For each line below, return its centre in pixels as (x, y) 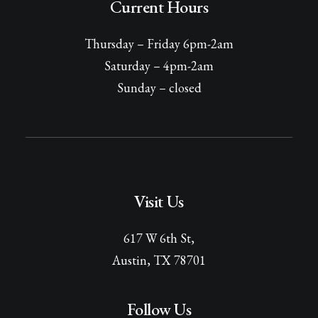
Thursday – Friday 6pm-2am (159, 44)
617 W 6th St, (159, 238)
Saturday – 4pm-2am (159, 66)
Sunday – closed (159, 88)
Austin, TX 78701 (159, 260)
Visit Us (159, 201)
